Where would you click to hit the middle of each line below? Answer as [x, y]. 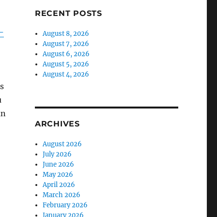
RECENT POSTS [68, 14]
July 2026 [57, 155]
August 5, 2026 [66, 64]
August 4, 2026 [66, 75]
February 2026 [65, 205]
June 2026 [59, 165]
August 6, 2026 [66, 54]
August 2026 [62, 144]
